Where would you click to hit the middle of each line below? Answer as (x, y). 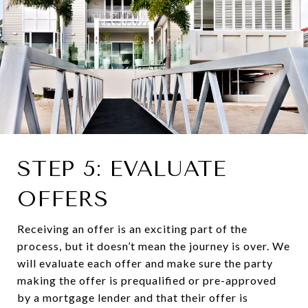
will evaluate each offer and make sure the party (145, 263)
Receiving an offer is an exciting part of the (132, 228)
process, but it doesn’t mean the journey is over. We (154, 245)
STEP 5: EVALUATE (122, 168)
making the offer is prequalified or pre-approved (147, 280)
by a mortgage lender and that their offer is (133, 297)
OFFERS (63, 199)
